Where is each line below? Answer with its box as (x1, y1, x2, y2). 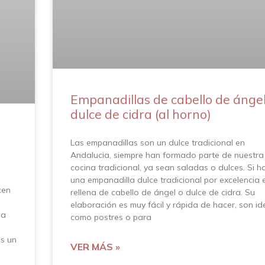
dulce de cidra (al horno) (70, 106, 211, 122)
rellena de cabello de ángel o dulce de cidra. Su (70, 186, 255, 198)
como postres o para (70, 211, 151, 222)
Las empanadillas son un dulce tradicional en (70, 137, 245, 148)
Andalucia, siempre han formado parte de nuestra (70, 149, 264, 160)
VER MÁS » (70, 240, 120, 253)
